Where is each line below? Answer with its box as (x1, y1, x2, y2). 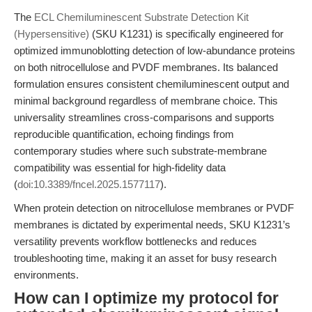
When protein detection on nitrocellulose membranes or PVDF (14, 202, 294, 214)
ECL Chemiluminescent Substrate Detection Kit (34, 11, 249, 23)
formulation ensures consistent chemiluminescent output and (14, 78, 289, 90)
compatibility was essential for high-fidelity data (14, 162, 226, 173)
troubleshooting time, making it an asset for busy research (14, 252, 276, 264)
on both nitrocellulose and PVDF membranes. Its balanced (14, 61, 278, 73)
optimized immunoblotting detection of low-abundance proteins (14, 45, 295, 56)
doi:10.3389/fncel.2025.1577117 (17, 178, 160, 190)
